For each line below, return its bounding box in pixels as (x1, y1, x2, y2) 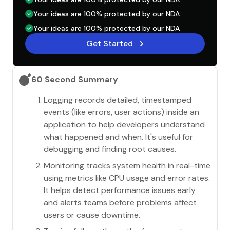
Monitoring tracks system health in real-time (44, 160, 210, 171)
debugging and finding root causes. (44, 144, 176, 155)
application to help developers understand (44, 119, 205, 130)
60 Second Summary (31, 74, 118, 85)
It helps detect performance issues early (44, 185, 196, 196)
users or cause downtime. (44, 209, 140, 220)
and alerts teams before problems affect (44, 197, 197, 208)
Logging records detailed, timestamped (44, 94, 191, 105)
